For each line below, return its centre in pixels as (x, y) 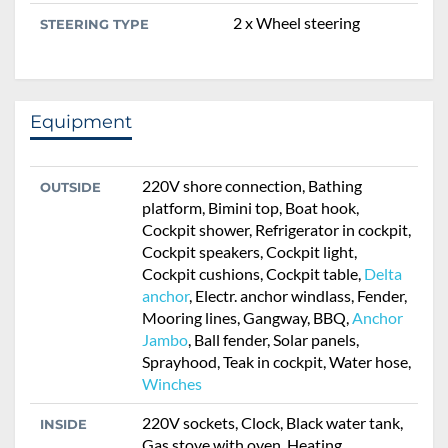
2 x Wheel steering (296, 23)
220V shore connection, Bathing (252, 186)
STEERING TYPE (94, 24)
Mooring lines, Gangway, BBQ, (247, 318)
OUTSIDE (70, 187)
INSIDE (63, 424)
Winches (172, 384)
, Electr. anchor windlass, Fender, (298, 296)
